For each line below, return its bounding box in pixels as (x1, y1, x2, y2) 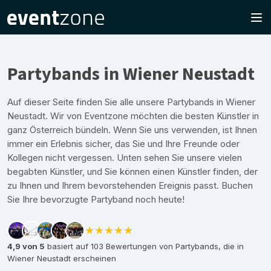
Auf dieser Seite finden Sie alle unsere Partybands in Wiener (7, 96, 255, 108)
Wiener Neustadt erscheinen (7, 253, 116, 263)
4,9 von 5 (7, 241, 45, 251)
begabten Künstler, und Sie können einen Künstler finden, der (7, 166, 258, 177)
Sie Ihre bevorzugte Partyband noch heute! (7, 194, 184, 205)
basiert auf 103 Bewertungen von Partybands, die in (45, 241, 244, 251)
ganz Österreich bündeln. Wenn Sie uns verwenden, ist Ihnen (7, 124, 257, 135)
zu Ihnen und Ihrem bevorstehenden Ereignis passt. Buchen (7, 180, 253, 191)
